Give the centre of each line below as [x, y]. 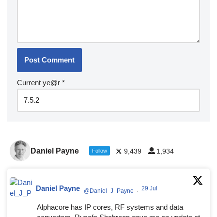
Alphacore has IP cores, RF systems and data [110, 207]
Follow [99, 150]
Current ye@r [39, 83]
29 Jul [150, 188]
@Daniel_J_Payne [109, 191]
